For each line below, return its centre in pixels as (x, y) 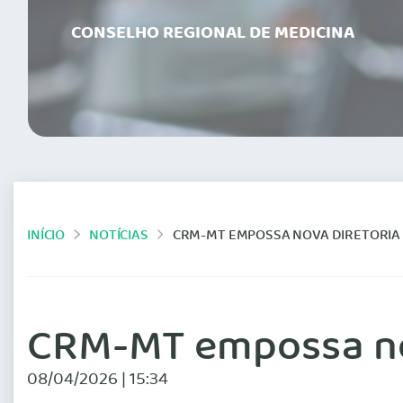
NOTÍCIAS (119, 236)
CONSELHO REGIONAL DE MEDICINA (213, 34)
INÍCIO (46, 236)
